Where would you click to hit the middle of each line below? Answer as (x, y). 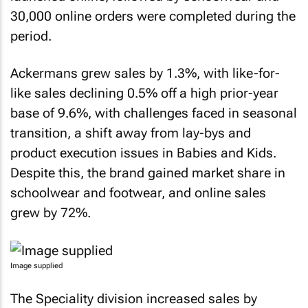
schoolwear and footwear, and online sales (138, 193)
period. (31, 36)
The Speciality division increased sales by (134, 299)
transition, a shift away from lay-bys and (131, 133)
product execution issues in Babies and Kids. (143, 153)
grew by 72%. (51, 213)
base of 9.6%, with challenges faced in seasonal (154, 113)
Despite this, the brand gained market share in (148, 173)
